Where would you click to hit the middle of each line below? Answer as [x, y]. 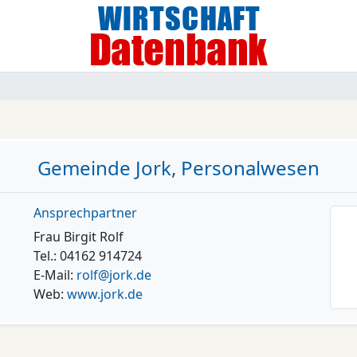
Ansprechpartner [85, 213]
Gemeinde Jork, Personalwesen [178, 168]
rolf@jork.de [114, 275]
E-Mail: [55, 275]
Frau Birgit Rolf [78, 237]
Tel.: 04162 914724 [87, 256]
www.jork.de [104, 294]
